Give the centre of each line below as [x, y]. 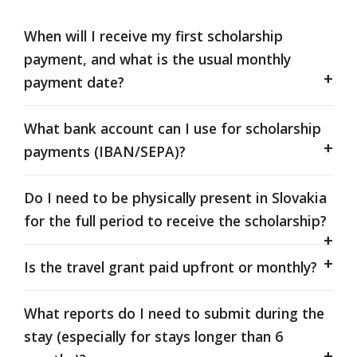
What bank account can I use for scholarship [173, 129]
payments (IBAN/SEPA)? [105, 152]
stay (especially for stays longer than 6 [153, 337]
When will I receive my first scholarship [153, 36]
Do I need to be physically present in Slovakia [175, 198]
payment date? [74, 82]
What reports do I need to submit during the [174, 314]
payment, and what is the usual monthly [157, 59]
